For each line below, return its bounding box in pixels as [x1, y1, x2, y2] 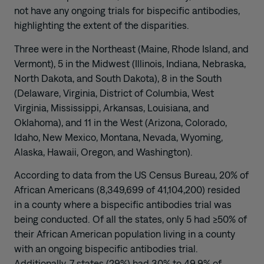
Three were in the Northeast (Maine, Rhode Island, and [14, 42, 249, 55]
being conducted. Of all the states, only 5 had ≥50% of [14, 213, 247, 226]
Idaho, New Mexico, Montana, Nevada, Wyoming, [14, 131, 223, 143]
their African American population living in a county [14, 228, 235, 240]
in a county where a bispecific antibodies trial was [14, 199, 232, 211]
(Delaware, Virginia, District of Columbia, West [14, 87, 214, 99]
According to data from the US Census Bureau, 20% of [14, 169, 249, 181]
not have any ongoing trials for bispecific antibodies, [14, 5, 240, 17]
